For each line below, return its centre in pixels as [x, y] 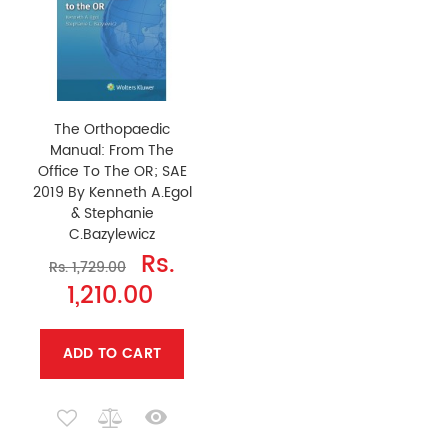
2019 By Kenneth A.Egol [112, 192]
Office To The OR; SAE [112, 171]
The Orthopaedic [112, 129]
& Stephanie [112, 213]
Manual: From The [112, 150]
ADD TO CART [112, 353]
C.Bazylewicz [112, 234]
